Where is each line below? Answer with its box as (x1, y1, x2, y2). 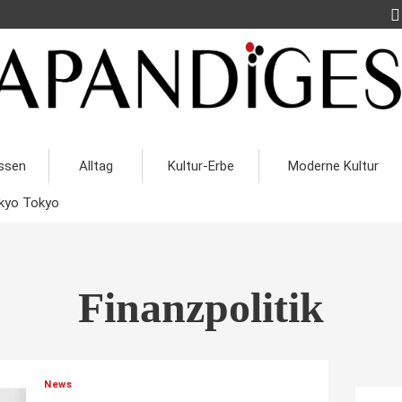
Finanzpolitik (78, 284, 324, 331)
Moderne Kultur (287, 158, 379, 174)
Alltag (78, 158, 113, 174)
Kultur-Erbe (167, 158, 234, 174)
